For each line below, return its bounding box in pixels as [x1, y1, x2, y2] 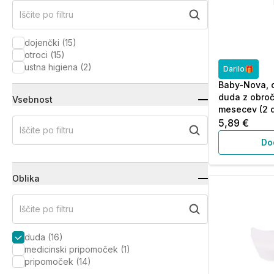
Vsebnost [12, 94, 53, 105]
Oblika [12, 173, 40, 183]
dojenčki [24, 37, 59, 48]
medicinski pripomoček [24, 244, 118, 254]
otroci [24, 50, 48, 60]
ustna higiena [24, 62, 78, 72]
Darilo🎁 [223, 64, 254, 73]
